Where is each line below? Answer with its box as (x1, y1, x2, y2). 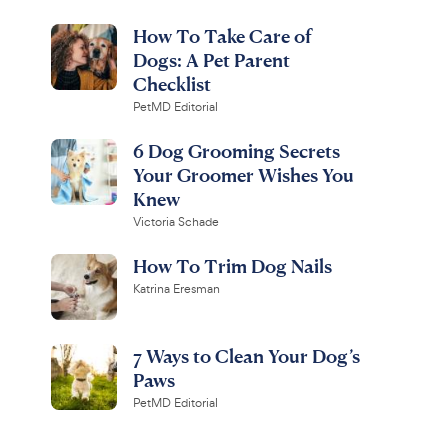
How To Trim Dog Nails (132, 254, 332, 277)
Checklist (132, 72, 211, 95)
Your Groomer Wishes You (132, 163, 354, 186)
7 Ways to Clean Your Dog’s (132, 344, 360, 367)
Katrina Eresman (132, 281, 220, 297)
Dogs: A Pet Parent (132, 48, 290, 71)
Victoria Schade (132, 214, 219, 230)
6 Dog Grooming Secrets (132, 139, 340, 162)
